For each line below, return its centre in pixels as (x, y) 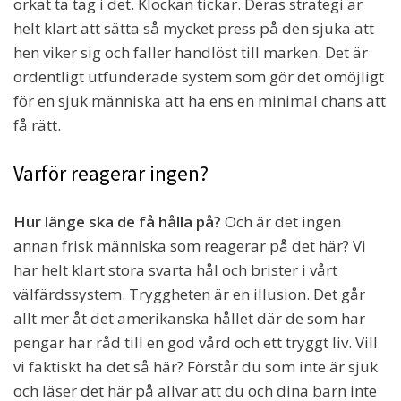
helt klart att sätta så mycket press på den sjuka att (194, 29)
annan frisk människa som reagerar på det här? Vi (190, 246)
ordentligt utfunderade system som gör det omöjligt (199, 77)
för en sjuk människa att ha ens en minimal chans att (200, 101)
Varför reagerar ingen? (111, 174)
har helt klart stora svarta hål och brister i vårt (175, 270)
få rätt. (37, 125)
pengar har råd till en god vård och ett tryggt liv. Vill (196, 343)
